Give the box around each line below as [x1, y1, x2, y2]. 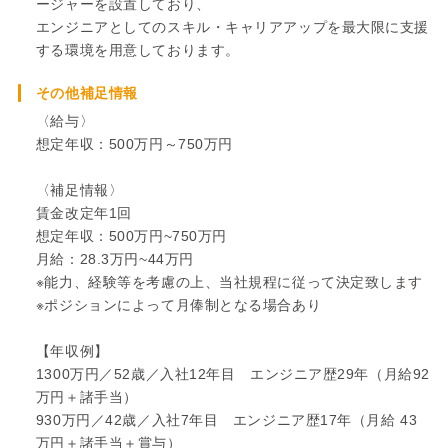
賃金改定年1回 [35, 204, 132, 221]
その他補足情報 [35, 84, 138, 101]
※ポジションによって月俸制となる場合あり [35, 296, 322, 313]
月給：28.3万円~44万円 [35, 250, 194, 267]
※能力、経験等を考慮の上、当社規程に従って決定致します [35, 273, 424, 290]
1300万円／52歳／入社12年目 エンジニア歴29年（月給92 [35, 365, 430, 382]
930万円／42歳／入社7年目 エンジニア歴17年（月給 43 [35, 411, 418, 428]
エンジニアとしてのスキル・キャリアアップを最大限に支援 [35, 18, 430, 35]
